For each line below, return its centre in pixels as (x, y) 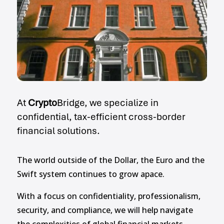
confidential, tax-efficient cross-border (101, 117)
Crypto (42, 103)
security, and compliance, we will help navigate (105, 210)
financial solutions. (58, 131)
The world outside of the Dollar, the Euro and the (110, 160)
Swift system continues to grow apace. (90, 174)
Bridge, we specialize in (107, 103)
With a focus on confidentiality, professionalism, (108, 196)
